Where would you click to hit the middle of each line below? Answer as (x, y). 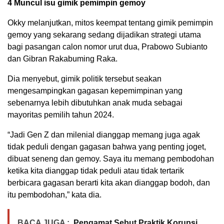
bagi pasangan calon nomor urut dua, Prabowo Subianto (107, 47)
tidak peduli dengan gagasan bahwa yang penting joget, (107, 147)
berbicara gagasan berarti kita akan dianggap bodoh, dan (109, 183)
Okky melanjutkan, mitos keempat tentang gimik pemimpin (110, 23)
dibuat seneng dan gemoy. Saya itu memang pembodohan (111, 159)
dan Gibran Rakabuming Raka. (62, 59)
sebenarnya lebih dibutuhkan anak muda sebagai (95, 103)
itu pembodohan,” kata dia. (54, 195)
